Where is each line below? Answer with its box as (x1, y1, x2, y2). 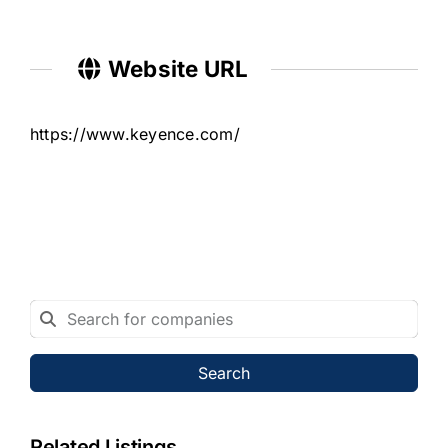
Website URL (102, 54, 249, 82)
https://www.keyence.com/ (29, 124, 240, 145)
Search (198, 363, 250, 384)
